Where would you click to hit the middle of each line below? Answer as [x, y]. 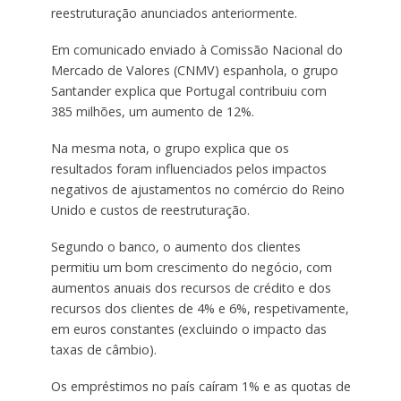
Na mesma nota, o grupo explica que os [170, 148]
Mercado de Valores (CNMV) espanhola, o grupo [194, 70]
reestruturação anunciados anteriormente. [174, 13]
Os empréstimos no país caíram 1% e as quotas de [200, 386]
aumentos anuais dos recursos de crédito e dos [191, 287]
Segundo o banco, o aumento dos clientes [175, 246]
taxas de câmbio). [103, 349]
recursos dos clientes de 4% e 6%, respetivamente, [200, 308]
